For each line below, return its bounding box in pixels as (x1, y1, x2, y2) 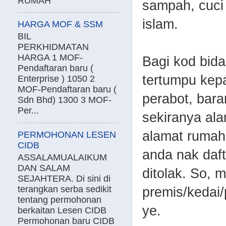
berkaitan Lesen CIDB (18, 205, 106, 216)
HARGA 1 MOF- (18, 52, 83, 63)
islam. (142, 16, 178, 32)
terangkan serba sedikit (18, 184, 111, 195)
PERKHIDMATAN (18, 42, 94, 52)
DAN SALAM (18, 163, 70, 174)
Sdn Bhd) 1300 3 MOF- (18, 95, 111, 105)
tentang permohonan (18, 195, 101, 205)
